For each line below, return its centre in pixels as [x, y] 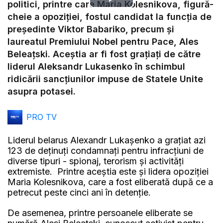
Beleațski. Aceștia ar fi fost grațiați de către [104, 54]
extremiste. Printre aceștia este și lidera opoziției [108, 171]
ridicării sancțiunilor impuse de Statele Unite [105, 79]
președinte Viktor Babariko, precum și [91, 29]
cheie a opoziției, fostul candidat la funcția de [110, 17]
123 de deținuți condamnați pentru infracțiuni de [106, 150]
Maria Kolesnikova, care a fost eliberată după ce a [110, 182]
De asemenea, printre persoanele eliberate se [100, 213]
